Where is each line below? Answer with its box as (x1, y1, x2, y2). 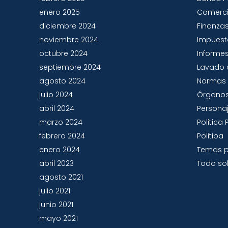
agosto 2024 (39, 76, 85, 86)
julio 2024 (39, 90, 73, 100)
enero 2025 (39, 7, 80, 17)
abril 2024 (39, 103, 74, 113)
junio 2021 (39, 199, 73, 210)
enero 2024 (39, 145, 80, 155)
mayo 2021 (39, 213, 78, 223)
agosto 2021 (39, 172, 83, 182)
